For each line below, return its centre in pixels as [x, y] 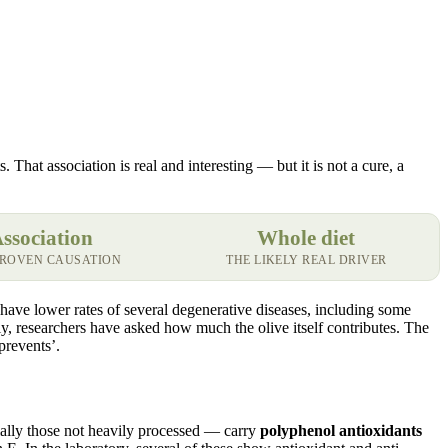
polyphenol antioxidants [341, 430]
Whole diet [306, 237]
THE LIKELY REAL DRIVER [306, 259]
